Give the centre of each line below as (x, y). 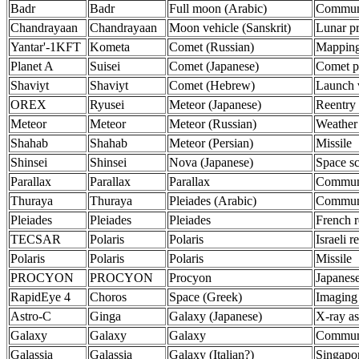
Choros (108, 297)
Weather (337, 124)
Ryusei (107, 105)
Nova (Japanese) (211, 162)
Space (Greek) (206, 297)
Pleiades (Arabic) (213, 201)
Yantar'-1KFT (46, 47)
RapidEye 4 (40, 297)
